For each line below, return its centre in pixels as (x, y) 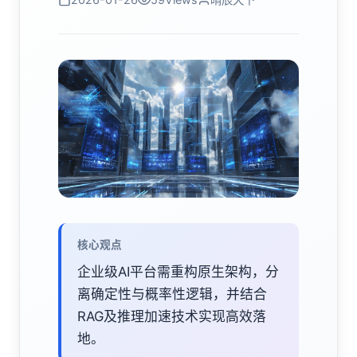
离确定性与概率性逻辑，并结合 (172, 294)
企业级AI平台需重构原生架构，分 (178, 271)
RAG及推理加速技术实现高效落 (172, 316)
